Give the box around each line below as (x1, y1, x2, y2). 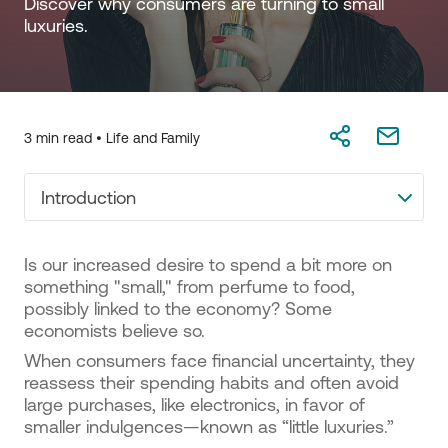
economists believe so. (24, 320, 205, 340)
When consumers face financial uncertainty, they (24, 350, 415, 370)
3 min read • (24, 130, 106, 146)
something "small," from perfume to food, (24, 276, 355, 296)
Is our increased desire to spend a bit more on (24, 254, 392, 274)
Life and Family (106, 130, 200, 146)
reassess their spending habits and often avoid (24, 372, 399, 392)
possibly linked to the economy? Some (24, 298, 332, 318)
